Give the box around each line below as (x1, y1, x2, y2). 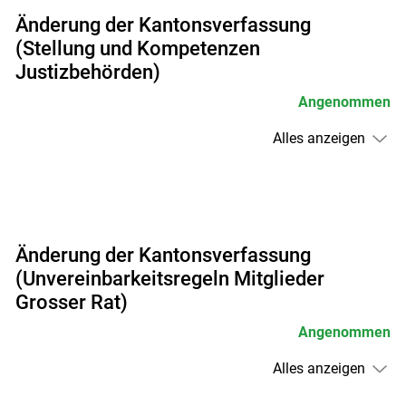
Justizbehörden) (15, 61, 160, 84)
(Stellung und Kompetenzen (15, 37, 260, 61)
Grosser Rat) (15, 291, 128, 314)
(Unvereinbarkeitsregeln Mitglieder (15, 267, 324, 291)
